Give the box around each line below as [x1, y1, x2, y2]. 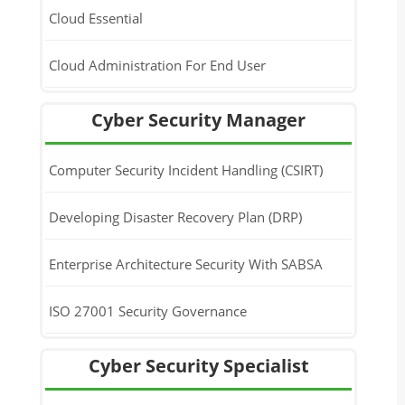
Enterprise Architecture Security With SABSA [48, 254, 323, 273]
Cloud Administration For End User [48, 55, 266, 74]
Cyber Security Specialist [88, 353, 309, 378]
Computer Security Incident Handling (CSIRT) [48, 160, 323, 179]
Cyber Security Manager [91, 108, 306, 132]
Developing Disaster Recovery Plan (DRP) [48, 207, 302, 226]
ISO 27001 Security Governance [48, 301, 247, 320]
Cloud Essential [48, 8, 143, 27]
